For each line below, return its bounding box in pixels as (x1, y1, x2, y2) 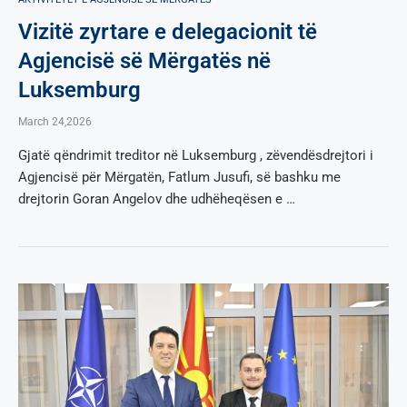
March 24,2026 (18, 114, 92, 128)
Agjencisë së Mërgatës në (18, 47, 271, 74)
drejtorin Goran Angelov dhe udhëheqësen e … (18, 190, 295, 207)
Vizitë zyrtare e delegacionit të (18, 18, 317, 45)
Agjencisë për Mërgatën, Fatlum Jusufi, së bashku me (18, 168, 341, 185)
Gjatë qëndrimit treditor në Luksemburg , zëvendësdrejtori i (18, 146, 373, 164)
